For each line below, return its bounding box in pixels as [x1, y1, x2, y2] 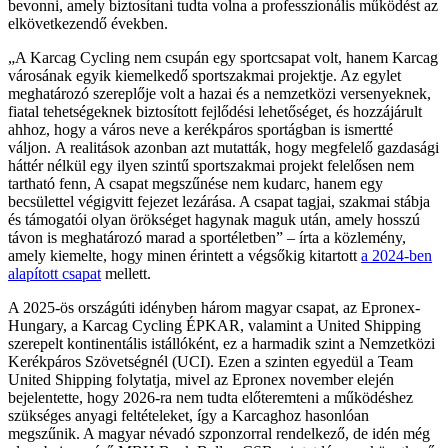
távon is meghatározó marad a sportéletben [8, 228, 276, 246]
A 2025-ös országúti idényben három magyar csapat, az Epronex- [8, 298, 420, 316]
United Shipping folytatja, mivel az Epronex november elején [8, 370, 394, 388]
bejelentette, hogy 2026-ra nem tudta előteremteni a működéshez [8, 388, 413, 406]
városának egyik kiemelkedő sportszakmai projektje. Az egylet [8, 66, 401, 84]
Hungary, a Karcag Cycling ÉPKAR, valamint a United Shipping [8, 316, 421, 334]
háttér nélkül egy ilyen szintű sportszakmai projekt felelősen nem [8, 156, 414, 174]
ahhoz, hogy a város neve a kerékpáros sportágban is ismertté [8, 120, 393, 138]
